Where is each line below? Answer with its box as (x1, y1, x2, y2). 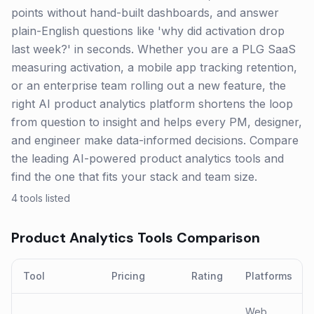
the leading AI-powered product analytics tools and (11, 151, 284, 165)
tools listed (18, 192, 70, 204)
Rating (191, 270, 223, 282)
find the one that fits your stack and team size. (11, 170, 257, 184)
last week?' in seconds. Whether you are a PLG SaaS (11, 42, 296, 56)
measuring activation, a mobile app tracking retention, (11, 60, 297, 74)
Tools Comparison (134, 228, 260, 247)
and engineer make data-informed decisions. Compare (11, 133, 299, 147)
